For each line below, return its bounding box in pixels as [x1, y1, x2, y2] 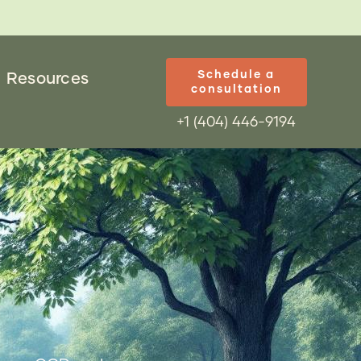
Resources [6, 71, 89, 87]
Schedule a [197, 69, 276, 81]
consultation [190, 84, 282, 95]
